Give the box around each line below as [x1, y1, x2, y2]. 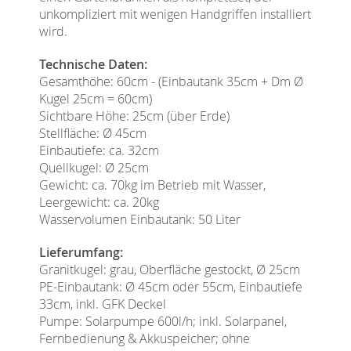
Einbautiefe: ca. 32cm [39, 141, 159, 159]
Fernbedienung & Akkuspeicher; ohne [39, 329, 250, 347]
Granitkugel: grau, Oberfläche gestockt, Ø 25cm [39, 260, 300, 278]
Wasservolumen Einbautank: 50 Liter [39, 210, 241, 228]
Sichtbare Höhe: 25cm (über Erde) [39, 107, 230, 125]
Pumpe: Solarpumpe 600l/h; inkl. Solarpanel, [39, 312, 287, 330]
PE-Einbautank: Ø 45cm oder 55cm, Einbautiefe [39, 277, 302, 295]
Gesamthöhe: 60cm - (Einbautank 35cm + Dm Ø [39, 72, 303, 90]
